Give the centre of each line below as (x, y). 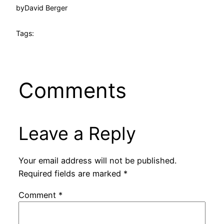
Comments (72, 90)
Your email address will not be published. (97, 161)
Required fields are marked (71, 174)
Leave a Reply (77, 133)
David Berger (46, 8)
